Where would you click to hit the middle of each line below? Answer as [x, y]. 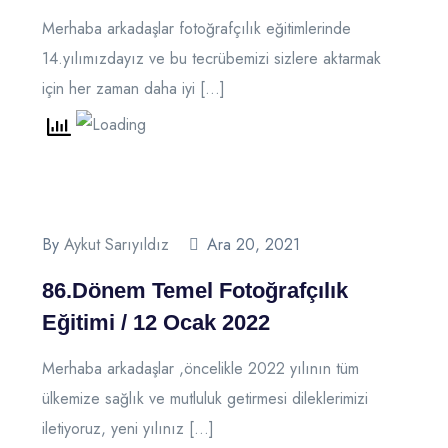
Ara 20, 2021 [253, 245]
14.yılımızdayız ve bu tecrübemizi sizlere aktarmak [211, 58]
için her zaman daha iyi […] [133, 88]
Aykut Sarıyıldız [116, 245]
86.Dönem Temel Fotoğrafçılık [195, 291]
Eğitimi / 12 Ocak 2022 [156, 323]
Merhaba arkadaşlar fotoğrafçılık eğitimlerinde [196, 28]
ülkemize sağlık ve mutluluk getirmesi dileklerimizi [205, 399]
